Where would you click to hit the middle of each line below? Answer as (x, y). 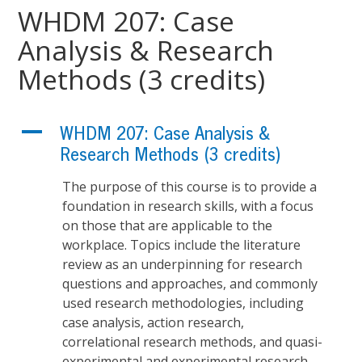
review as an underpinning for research (183, 265)
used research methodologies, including (183, 303)
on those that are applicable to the (168, 226)
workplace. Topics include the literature (182, 245)
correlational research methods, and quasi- (193, 342)
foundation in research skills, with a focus (188, 206)
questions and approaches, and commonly (190, 284)
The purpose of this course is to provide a (190, 187)
